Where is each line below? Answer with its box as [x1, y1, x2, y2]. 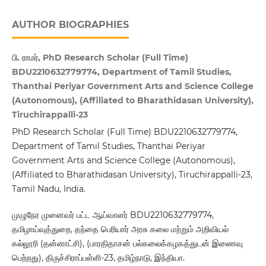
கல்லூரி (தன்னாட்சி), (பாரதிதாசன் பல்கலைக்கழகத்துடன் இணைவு [11, 238, 243, 249]
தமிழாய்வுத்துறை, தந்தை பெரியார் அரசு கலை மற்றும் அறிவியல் [11, 224, 229, 235]
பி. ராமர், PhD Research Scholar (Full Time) [11, 52, 188, 64]
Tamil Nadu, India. [11, 183, 85, 195]
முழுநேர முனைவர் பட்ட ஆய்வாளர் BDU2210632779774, [11, 210, 214, 221]
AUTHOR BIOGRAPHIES [11, 19, 129, 31]
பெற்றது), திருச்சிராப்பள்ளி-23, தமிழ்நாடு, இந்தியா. [11, 252, 185, 264]
